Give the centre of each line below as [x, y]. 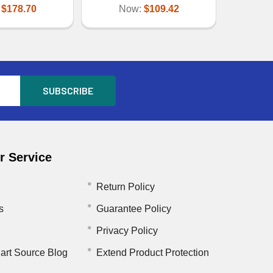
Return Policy [125, 186]
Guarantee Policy [133, 208]
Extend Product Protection [152, 252]
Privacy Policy [127, 230]
